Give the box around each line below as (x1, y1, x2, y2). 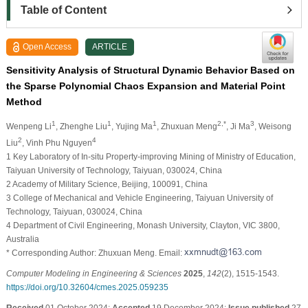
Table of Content (20, 3, 107, 16)
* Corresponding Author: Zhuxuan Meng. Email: (5, 247, 184, 258)
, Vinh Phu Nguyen (21, 137, 92, 148)
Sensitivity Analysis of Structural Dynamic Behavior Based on (5, 64, 295, 76)
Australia (5, 234, 39, 244)
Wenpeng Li (5, 121, 52, 131)
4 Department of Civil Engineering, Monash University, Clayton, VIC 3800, (5, 220, 280, 230)
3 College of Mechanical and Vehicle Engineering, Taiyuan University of (5, 192, 273, 203)
